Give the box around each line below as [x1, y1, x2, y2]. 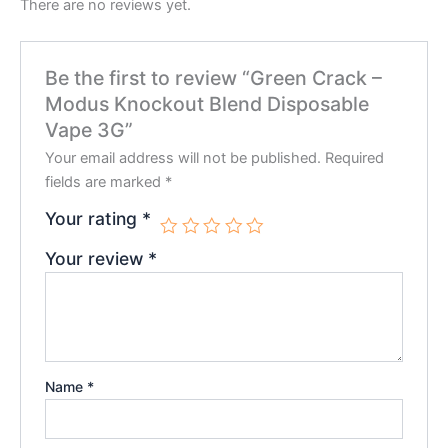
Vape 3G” [45, 117, 134, 142]
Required [325, 148, 385, 167]
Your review [45, 247, 149, 269]
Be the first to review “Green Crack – [45, 65, 383, 90]
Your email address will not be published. [45, 148, 322, 167]
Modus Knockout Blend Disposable [45, 91, 370, 116]
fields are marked [45, 172, 166, 191]
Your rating [45, 207, 143, 229]
